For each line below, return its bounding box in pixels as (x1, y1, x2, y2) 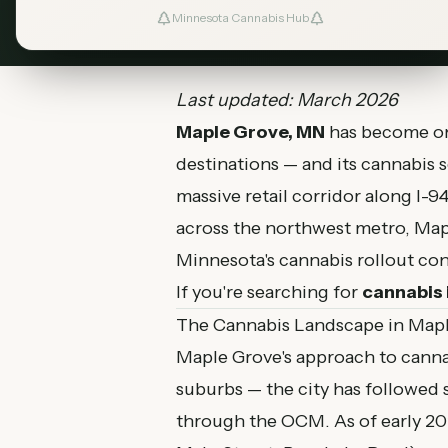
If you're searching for (176, 281, 362, 303)
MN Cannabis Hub (301, 8, 416, 26)
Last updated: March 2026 (176, 89, 398, 111)
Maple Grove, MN (176, 121, 325, 143)
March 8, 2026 (192, 8, 285, 26)
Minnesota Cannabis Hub (171, 10, 309, 25)
